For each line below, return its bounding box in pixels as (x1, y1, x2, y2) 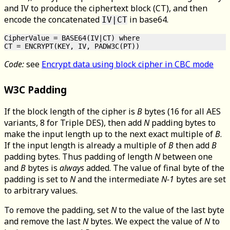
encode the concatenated (4, 13, 102, 25)
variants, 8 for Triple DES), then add (4, 117, 144, 128)
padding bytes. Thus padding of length (4, 150, 155, 162)
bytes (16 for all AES (142, 105, 221, 117)
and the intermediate (75, 173, 161, 185)
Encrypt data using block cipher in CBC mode (42, 58, 214, 70)
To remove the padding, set (4, 204, 111, 216)
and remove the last (4, 215, 83, 227)
